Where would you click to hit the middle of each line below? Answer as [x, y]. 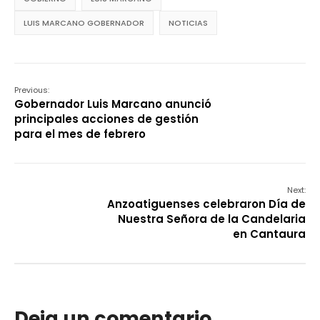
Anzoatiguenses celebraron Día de [206, 204]
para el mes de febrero [80, 134]
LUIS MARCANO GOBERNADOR [84, 23]
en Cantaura [269, 234]
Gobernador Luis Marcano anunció [113, 104]
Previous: [32, 90]
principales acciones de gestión [106, 119]
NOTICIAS [188, 23]
